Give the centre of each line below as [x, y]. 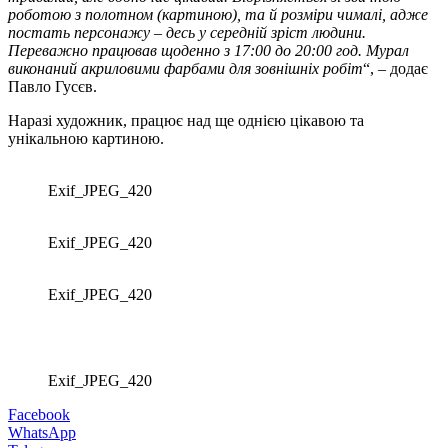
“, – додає [395, 68]
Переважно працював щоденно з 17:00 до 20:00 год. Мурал [208, 50]
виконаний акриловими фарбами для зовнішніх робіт [185, 68]
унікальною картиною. [86, 138]
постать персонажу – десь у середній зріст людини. [189, 32]
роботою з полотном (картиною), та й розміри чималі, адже [218, 14]
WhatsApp [42, 432]
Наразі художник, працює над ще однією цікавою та [186, 120]
